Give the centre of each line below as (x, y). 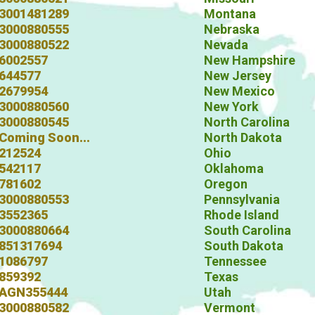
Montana (230, 14)
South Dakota (244, 246)
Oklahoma (234, 168)
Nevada (226, 45)
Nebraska (232, 29)
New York (231, 107)
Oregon (226, 184)
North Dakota (243, 137)
